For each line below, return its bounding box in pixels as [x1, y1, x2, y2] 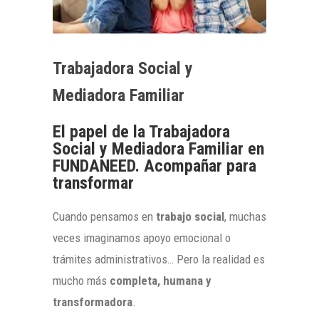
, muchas [224, 209, 266, 224]
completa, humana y [110, 273, 211, 288]
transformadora [53, 294, 132, 309]
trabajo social [156, 209, 224, 224]
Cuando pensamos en [53, 209, 156, 224]
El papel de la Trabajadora [53, 121, 230, 142]
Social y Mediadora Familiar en [53, 138, 264, 159]
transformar [53, 172, 134, 193]
